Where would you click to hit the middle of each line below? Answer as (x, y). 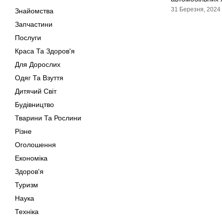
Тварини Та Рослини (48, 118)
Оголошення (35, 145)
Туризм (27, 185)
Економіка (31, 158)
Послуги (28, 38)
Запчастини (34, 24)
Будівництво (34, 105)
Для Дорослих (38, 64)
